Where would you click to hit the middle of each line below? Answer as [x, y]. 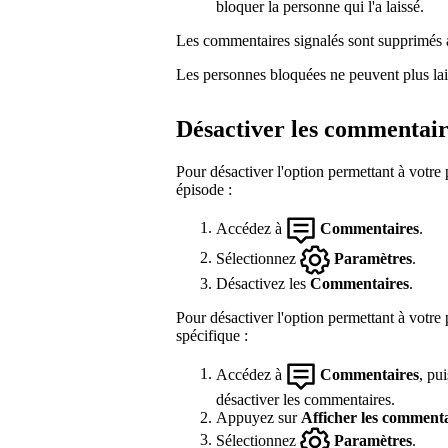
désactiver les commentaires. [305, 399]
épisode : [204, 189]
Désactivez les [263, 283]
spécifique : [212, 335]
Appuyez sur [258, 417]
